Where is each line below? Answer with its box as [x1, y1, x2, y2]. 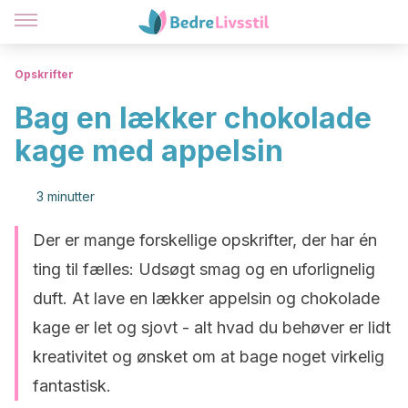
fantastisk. [33, 376, 111, 395]
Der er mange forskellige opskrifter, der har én [33, 230, 377, 250]
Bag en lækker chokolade [15, 100, 372, 136]
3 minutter [36, 189, 95, 204]
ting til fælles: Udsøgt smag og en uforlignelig [33, 260, 375, 279]
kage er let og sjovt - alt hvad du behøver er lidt [33, 318, 391, 337]
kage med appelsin [15, 133, 283, 168]
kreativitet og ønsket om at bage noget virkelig [33, 347, 384, 366]
